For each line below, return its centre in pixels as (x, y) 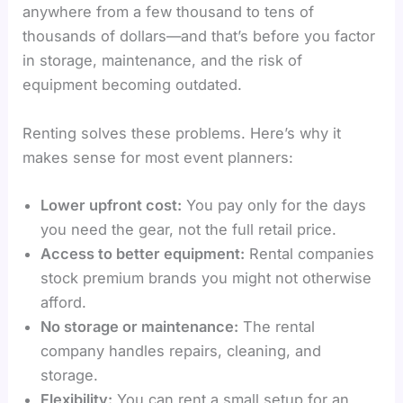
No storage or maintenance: (140, 326)
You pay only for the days (274, 205)
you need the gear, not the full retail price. (189, 229)
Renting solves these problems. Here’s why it (182, 133)
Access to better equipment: (143, 253)
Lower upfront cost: (112, 205)
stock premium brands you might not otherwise (206, 278)
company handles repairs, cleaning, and (181, 350)
